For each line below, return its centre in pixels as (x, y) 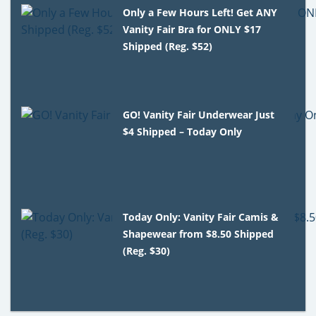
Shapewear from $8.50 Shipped (199, 233)
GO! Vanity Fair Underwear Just (199, 114)
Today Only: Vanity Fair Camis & (201, 217)
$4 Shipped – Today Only (183, 131)
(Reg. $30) (147, 250)
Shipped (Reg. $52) (168, 46)
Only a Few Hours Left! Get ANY (200, 12)
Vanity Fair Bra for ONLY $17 (192, 29)
